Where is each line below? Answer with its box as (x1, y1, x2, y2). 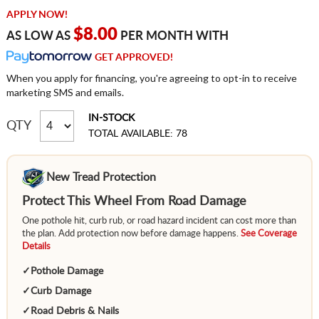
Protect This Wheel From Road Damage (21, 195, 246, 209)
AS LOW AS (6, 30, 73, 43)
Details (21, 242, 51, 252)
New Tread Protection (46, 171, 157, 183)
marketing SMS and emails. (6, 86, 124, 99)
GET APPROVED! (94, 53, 173, 63)
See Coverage (240, 229, 297, 239)
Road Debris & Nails (30, 306, 119, 317)
